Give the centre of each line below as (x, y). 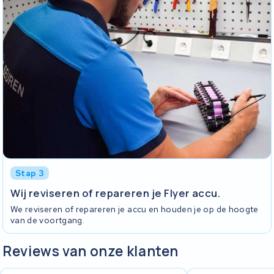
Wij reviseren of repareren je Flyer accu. (116, 193)
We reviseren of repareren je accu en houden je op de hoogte (135, 209)
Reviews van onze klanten (91, 251)
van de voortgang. (47, 220)
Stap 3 (30, 173)
